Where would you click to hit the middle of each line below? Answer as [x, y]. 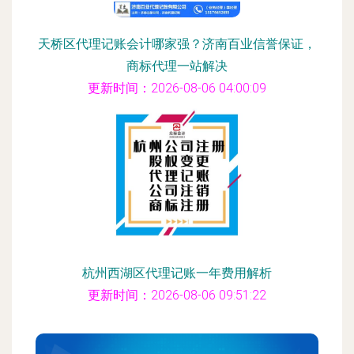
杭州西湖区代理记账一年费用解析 [177, 273]
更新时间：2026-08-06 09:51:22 [177, 295]
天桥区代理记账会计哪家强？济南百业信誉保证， [177, 44]
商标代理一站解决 [177, 66]
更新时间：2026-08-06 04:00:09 [177, 88]
